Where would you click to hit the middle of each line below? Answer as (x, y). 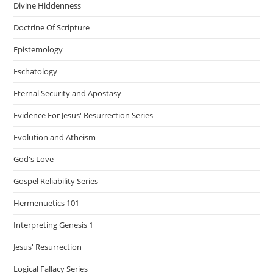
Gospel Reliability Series (56, 181)
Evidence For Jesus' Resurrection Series (83, 115)
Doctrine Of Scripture (52, 28)
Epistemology (38, 50)
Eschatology (36, 72)
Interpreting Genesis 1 (54, 225)
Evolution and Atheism (55, 137)
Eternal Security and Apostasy (68, 94)
